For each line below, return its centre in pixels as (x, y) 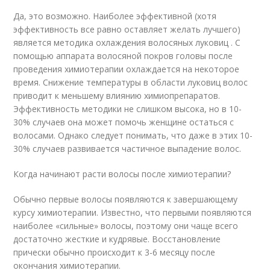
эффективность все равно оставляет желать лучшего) (127, 29)
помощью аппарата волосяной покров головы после (123, 56)
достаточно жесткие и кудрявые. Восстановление (117, 239)
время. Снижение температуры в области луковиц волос (131, 82)
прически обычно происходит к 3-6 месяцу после (115, 252)
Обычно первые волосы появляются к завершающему (126, 199)
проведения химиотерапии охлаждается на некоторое (127, 69)
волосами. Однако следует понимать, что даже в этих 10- (133, 135)
